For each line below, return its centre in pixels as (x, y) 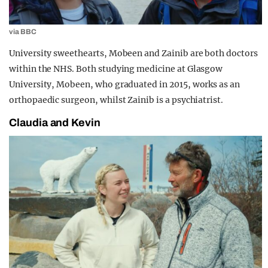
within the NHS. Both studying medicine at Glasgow (116, 69)
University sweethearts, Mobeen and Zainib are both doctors (133, 54)
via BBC (23, 32)
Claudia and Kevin (55, 123)
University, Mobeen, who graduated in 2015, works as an (124, 85)
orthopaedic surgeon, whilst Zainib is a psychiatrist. (116, 100)
